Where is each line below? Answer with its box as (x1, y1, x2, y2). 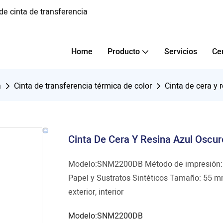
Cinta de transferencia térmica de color (14, 80, 152, 92)
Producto (108, 46, 140, 58)
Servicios (164, 46, 197, 58)
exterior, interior (68, 186, 123, 199)
